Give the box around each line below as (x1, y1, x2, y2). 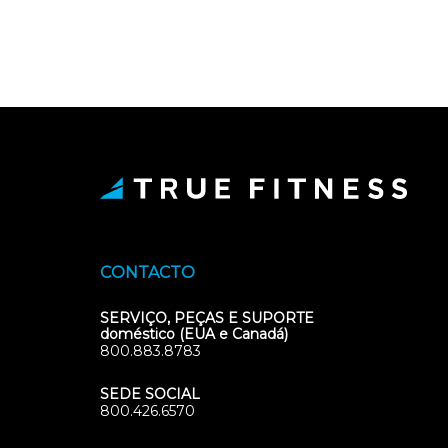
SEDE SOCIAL (100, 385, 200, 403)
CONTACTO (100, 263, 195, 282)
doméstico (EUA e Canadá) (100, 325, 288, 343)
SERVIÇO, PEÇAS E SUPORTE (100, 309, 314, 327)
